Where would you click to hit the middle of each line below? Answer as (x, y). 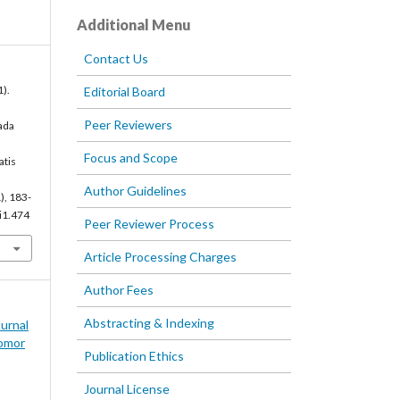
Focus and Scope (131, 158)
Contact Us (116, 59)
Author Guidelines (135, 191)
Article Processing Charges (160, 257)
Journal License (127, 389)
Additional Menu (134, 25)
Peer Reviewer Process (149, 224)
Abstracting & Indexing (149, 323)
